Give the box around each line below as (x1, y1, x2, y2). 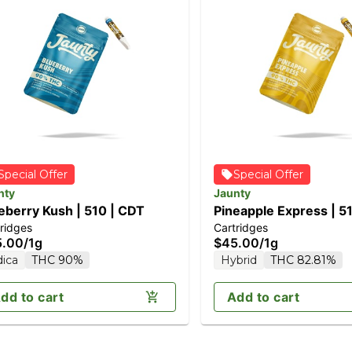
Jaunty (214, 185, 251, 200)
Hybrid (221, 252, 257, 267)
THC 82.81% (270, 252, 336, 267)
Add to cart (227, 288, 300, 305)
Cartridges (214, 220, 268, 234)
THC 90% (31, 252, 83, 267)
